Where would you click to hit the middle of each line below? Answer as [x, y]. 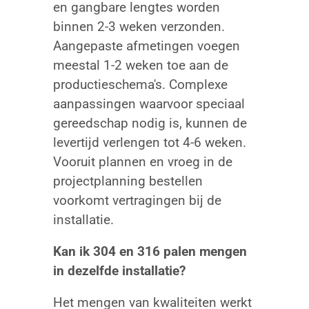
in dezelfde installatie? [119, 270]
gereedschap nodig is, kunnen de [150, 123]
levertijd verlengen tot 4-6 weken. [149, 142]
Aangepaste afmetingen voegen [146, 46]
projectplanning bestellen [128, 181]
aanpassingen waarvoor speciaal [149, 103]
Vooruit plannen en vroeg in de [142, 161]
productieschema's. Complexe [140, 84]
